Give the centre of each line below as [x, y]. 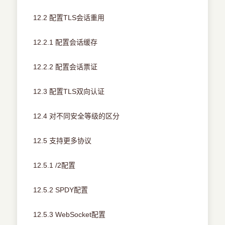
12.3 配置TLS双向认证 [69, 92]
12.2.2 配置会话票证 [66, 67]
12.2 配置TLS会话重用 [69, 18]
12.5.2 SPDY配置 [61, 190]
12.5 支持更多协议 [63, 141]
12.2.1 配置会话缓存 [66, 42]
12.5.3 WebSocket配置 [70, 215]
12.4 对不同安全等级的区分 [77, 116]
